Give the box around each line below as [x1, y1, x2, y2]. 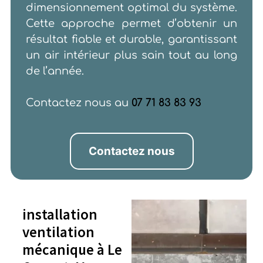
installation [22, 205, 97, 224]
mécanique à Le [22, 240, 122, 259]
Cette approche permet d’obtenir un [26, 18, 237, 30]
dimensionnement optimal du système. [26, 2, 237, 14]
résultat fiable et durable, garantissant [26, 33, 237, 46]
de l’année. [26, 65, 85, 77]
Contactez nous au [26, 97, 132, 109]
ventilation [22, 222, 95, 242]
